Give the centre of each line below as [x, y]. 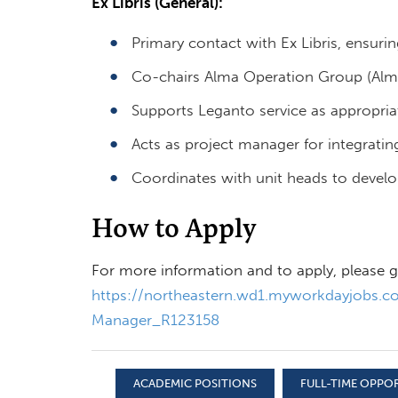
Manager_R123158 [155, 319]
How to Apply [174, 227]
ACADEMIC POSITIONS [195, 383]
